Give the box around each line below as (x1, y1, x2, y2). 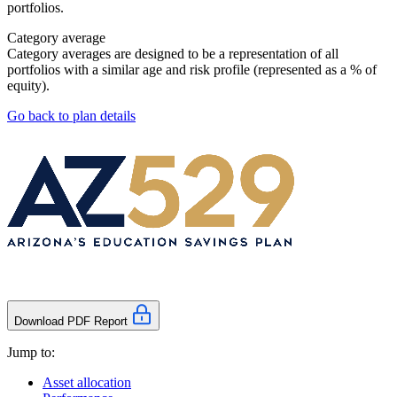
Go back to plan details (7, 108, 136, 124)
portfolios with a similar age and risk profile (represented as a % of (7, 62, 377, 78)
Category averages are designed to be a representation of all (7, 46, 339, 62)
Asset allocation (43, 375, 131, 391)
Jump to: (7, 345, 55, 361)
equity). (7, 78, 50, 94)
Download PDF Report (14, 315, 128, 329)
